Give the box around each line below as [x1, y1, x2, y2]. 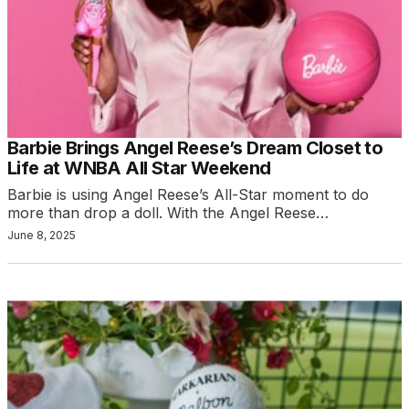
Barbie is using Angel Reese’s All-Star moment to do [7, 185, 369, 204]
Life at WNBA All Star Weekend [7, 157, 271, 180]
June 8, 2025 [7, 228, 76, 243]
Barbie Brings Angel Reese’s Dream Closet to [7, 137, 383, 160]
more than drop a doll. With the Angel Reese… [7, 204, 329, 223]
